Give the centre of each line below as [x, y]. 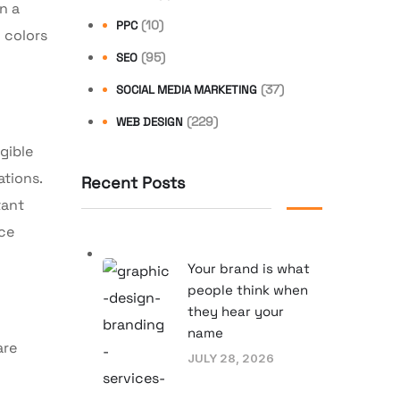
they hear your [236, 311]
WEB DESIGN [150, 121]
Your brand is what [249, 268]
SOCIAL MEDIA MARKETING [187, 89]
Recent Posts [133, 182]
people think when [248, 289]
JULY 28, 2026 [231, 358]
